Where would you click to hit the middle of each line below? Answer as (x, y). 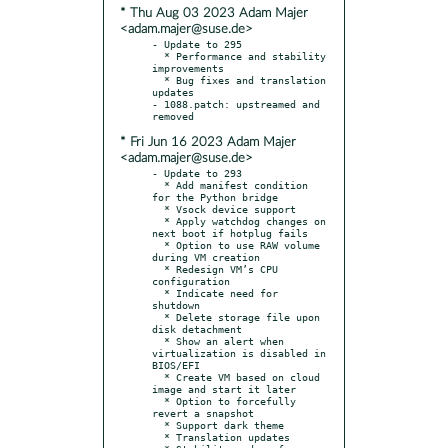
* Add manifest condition (158, 184)
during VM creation (206, 256)
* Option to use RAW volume (158, 244)
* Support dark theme (158, 424)
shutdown (176, 304)
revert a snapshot (203, 412)
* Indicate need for (158, 292)
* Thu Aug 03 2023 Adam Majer (214, 13)
